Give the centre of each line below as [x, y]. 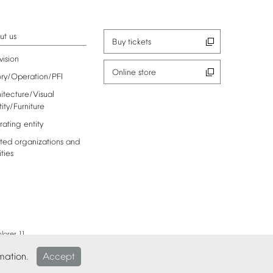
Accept [58, 257]
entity [33, 124]
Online [124, 73]
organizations [39, 142]
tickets [139, 42]
